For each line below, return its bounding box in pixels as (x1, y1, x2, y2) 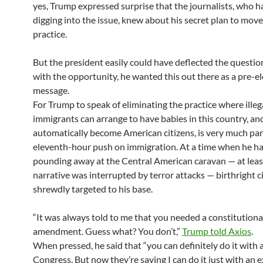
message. (33, 85, 69, 96)
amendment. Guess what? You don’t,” (33, 225, 182, 237)
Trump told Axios (182, 225, 251, 237)
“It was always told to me (33, 211, 133, 222)
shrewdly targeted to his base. (33, 183, 153, 194)
